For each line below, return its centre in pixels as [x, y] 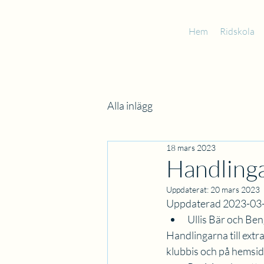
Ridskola [237, 31]
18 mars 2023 [191, 148]
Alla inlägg [130, 105]
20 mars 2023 [235, 189]
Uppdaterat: [188, 189]
